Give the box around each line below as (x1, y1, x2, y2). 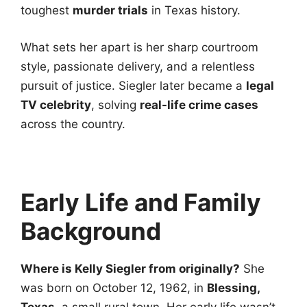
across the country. (21, 116, 125, 131)
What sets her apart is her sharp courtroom (21, 40, 258, 54)
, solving (91, 97, 140, 112)
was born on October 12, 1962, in (21, 280, 207, 295)
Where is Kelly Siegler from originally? (21, 261, 240, 275)
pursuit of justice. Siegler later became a (21, 78, 246, 93)
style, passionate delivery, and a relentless (21, 59, 255, 73)
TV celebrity (21, 97, 91, 112)
